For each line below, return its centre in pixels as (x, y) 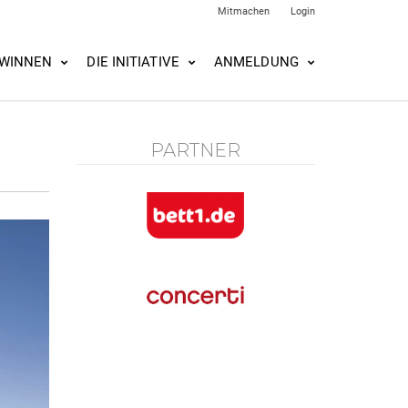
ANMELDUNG (256, 62)
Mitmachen (244, 11)
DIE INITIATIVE (133, 62)
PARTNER (196, 150)
